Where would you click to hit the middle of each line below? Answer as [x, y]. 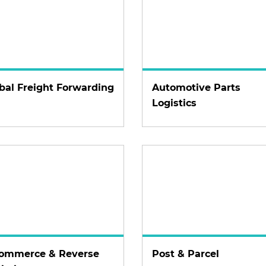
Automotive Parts [196, 88]
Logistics [174, 103]
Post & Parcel [186, 254]
